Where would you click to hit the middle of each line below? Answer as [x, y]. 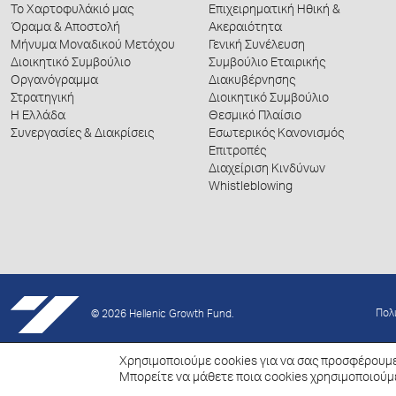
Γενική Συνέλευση [257, 46]
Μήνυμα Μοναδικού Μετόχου [93, 46]
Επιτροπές [237, 152]
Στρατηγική [42, 99]
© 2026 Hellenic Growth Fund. [161, 316]
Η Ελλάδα [38, 117]
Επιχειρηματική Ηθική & [274, 11]
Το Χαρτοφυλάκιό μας [72, 11]
